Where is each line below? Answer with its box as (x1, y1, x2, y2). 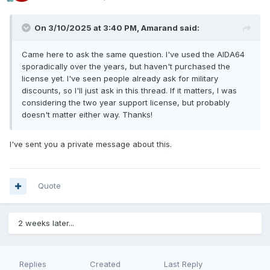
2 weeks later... (18, 218, 74, 228)
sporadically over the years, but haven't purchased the (22, 61, 230, 72)
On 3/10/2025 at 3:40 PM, (34, 23, 141, 33)
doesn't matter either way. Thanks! (22, 110, 152, 120)
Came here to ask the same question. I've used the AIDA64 (22, 49, 245, 60)
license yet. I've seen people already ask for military (22, 74, 218, 84)
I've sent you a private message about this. (10, 139, 172, 149)
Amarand (141, 23, 178, 33)
